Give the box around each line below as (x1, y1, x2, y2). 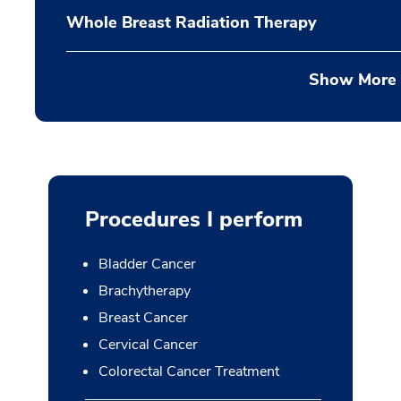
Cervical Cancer (98, 335, 198, 354)
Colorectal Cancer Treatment (98, 362, 279, 381)
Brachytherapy (98, 281, 191, 301)
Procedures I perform (84, 205, 303, 234)
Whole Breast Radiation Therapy (66, 12, 317, 33)
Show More (308, 69, 397, 90)
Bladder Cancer (98, 254, 196, 274)
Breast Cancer (98, 308, 188, 328)
